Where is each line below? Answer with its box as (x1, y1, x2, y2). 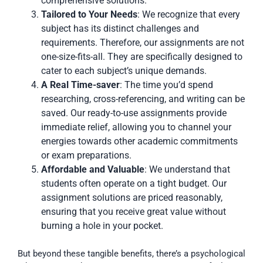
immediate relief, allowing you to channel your (41, 121, 231, 133)
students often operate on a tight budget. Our (41, 177, 227, 189)
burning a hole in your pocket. (41, 220, 163, 231)
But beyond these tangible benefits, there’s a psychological (18, 248, 245, 259)
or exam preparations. (41, 149, 131, 161)
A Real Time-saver (41, 79, 120, 90)
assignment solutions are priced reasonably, (41, 191, 222, 203)
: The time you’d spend (120, 79, 213, 90)
